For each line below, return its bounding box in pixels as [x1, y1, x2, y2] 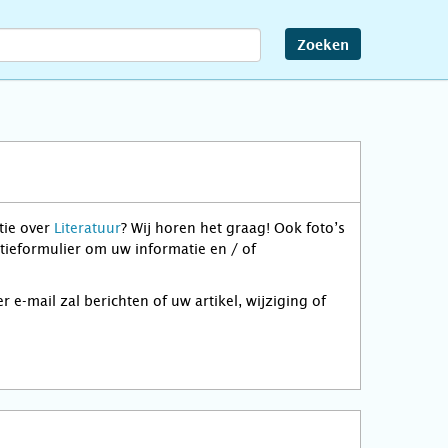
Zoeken [297, 39, 349, 53]
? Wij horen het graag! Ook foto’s [121, 220, 345, 236]
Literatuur [54, 220, 121, 236]
